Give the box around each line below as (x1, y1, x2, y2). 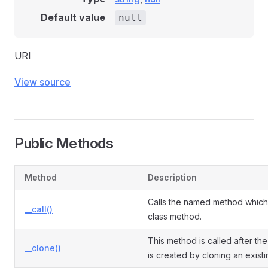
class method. (148, 211, 202, 221)
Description (148, 172, 197, 182)
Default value (41, 11, 105, 23)
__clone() (25, 243, 61, 253)
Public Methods (14, 135, 114, 152)
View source (14, 76, 71, 88)
